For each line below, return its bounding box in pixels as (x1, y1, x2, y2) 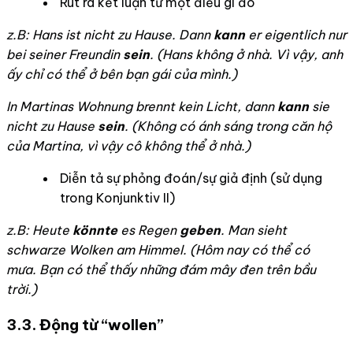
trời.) (6, 281, 37, 297)
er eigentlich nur (245, 26, 347, 43)
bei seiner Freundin (6, 46, 123, 62)
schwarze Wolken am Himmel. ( (6, 241, 195, 258)
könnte (72, 221, 117, 238)
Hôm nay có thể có (195, 241, 310, 258)
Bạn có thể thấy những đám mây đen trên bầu (39, 261, 316, 277)
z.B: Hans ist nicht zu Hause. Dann (6, 26, 214, 43)
